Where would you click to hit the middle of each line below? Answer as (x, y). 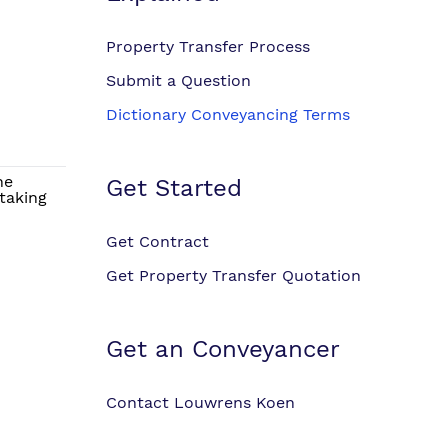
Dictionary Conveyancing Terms (228, 114)
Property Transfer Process (208, 46)
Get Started (174, 188)
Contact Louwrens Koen (200, 402)
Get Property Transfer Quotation (233, 275)
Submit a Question (178, 80)
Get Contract (157, 241)
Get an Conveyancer (223, 349)
